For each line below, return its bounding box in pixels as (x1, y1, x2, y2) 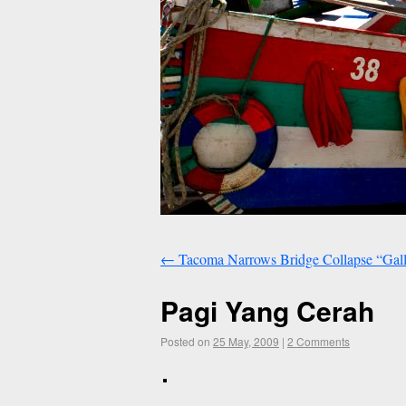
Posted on (160, 333, 210, 350)
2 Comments (287, 333, 350, 350)
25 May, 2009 (213, 333, 279, 350)
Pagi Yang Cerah (160, 291, 374, 331)
